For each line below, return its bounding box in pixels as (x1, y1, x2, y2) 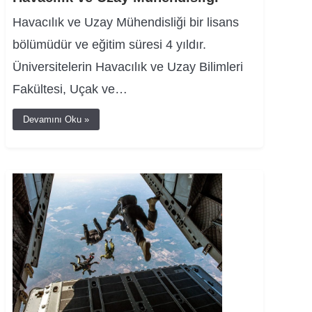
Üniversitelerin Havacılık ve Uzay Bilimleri (13, 59, 243, 74)
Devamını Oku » (23, 114, 89, 125)
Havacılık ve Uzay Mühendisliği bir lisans (13, 15, 239, 29)
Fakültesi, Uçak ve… (13, 81, 127, 96)
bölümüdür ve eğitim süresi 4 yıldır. (13, 37, 206, 52)
